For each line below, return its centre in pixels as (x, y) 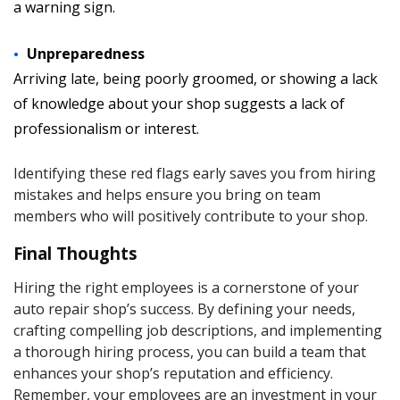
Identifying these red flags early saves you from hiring (195, 173)
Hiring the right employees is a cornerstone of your (186, 287)
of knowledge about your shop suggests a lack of (179, 104)
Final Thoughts (75, 253)
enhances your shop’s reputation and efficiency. (173, 373)
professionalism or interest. (106, 129)
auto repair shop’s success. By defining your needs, (184, 309)
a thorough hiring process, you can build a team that (190, 352)
